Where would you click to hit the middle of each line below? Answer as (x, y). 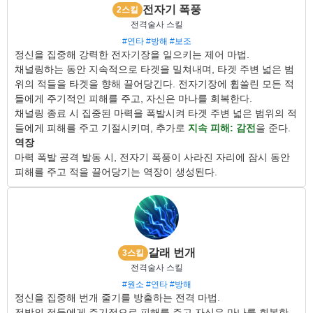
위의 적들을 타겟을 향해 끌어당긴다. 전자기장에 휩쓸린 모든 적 (154, 84)
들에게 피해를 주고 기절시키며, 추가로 (101, 128)
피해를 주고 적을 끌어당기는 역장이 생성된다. (116, 172)
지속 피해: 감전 (222, 128)
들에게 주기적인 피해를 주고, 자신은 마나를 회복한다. (133, 99)
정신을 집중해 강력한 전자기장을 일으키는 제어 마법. (132, 54)
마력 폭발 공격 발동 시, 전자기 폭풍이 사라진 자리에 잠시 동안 (152, 157)
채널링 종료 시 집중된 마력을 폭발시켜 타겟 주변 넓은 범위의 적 (156, 113)
